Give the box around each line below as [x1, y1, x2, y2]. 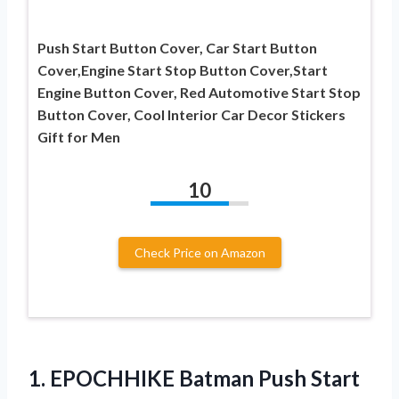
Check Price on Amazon [134, 244, 265, 260]
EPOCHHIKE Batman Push [50, 364, 306, 391]
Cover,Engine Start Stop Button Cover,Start [37, 61, 328, 78]
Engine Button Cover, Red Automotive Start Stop [37, 83, 361, 101]
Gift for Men [37, 127, 120, 145]
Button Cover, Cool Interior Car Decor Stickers [37, 105, 346, 123]
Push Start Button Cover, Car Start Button [37, 38, 317, 56]
